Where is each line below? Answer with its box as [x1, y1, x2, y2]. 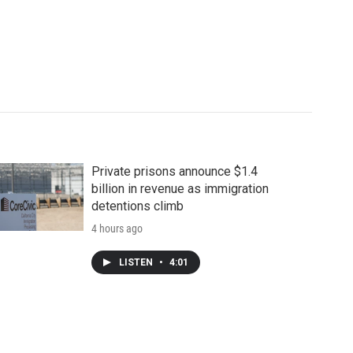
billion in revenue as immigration [91, 180, 269, 196]
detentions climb [91, 198, 184, 214]
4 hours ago [91, 221, 143, 235]
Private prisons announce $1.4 [91, 163, 258, 179]
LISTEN [118, 256, 155, 268]
